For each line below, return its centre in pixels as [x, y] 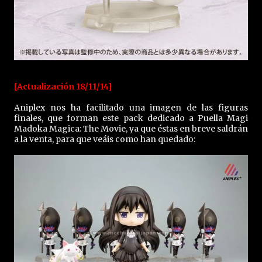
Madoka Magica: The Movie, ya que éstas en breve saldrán [131, 129]
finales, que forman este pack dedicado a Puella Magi [131, 118]
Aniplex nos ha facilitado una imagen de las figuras [131, 108]
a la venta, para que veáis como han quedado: [105, 139]
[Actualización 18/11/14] [63, 87]
